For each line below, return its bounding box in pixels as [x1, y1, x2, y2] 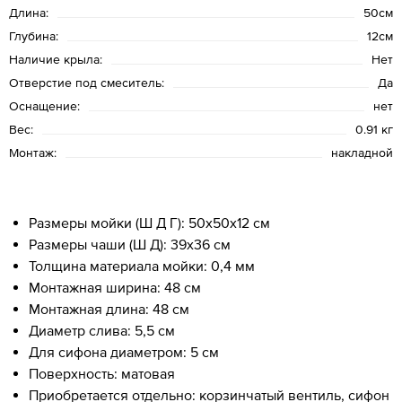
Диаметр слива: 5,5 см [29, 321, 175, 338]
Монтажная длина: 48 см [29, 300, 189, 317]
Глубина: [9, 28, 58, 43]
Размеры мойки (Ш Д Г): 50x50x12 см [29, 214, 270, 231]
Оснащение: [9, 98, 80, 113]
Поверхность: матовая [29, 364, 175, 381]
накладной [331, 144, 393, 160]
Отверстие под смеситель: [9, 74, 164, 90]
